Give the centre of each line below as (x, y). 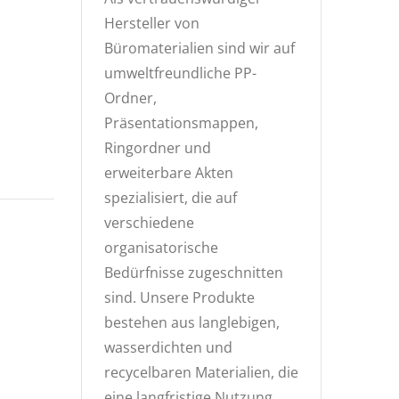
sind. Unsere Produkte (179, 297)
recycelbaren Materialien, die (201, 372)
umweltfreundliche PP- (180, 73)
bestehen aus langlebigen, (192, 322)
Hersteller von (152, 23)
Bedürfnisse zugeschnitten (194, 273)
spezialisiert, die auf (171, 198)
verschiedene (149, 223)
